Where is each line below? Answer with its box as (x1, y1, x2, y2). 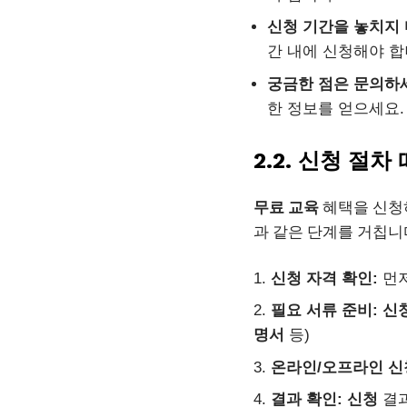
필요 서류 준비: (271, 302, 378, 319)
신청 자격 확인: (271, 269, 378, 287)
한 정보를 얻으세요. (267, 99, 404, 117)
